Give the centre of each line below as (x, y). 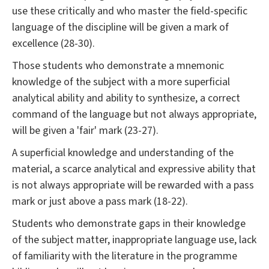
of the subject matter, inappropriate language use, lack (134, 240)
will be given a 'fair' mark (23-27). (85, 131)
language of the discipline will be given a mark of (120, 28)
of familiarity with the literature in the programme (125, 256)
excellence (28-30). (53, 44)
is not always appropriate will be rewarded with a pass (133, 186)
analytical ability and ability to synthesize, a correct (126, 98)
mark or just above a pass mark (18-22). (100, 202)
